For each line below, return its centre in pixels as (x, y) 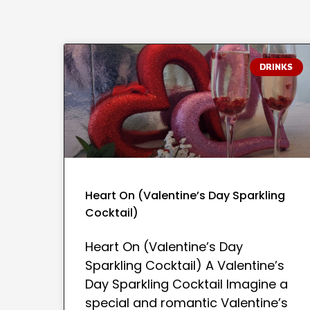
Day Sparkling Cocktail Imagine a (186, 284)
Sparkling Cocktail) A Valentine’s (185, 266)
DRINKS (276, 67)
